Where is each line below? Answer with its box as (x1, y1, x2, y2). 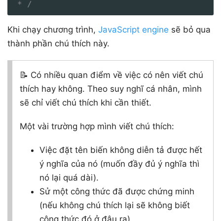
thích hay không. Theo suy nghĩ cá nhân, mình (20, 83, 202, 94)
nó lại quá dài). (39, 172, 99, 183)
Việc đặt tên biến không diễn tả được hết (39, 145, 202, 155)
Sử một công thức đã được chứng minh (39, 186, 194, 196)
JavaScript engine (98, 24, 169, 35)
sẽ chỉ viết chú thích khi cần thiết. (20, 97, 151, 108)
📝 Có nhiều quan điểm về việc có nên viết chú (20, 70, 203, 80)
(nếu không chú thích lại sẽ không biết (39, 200, 190, 210)
